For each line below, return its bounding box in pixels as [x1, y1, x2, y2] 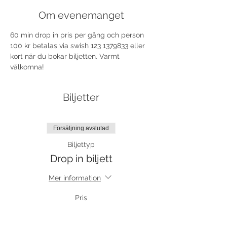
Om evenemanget [38, 9, 124, 21]
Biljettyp [67, 140, 95, 148]
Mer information [49, 173, 101, 182]
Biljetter [63, 91, 99, 103]
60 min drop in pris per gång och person [10, 31, 146, 39]
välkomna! [10, 63, 44, 71]
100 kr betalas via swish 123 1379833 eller [10, 42, 147, 50]
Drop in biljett [50, 153, 112, 165]
